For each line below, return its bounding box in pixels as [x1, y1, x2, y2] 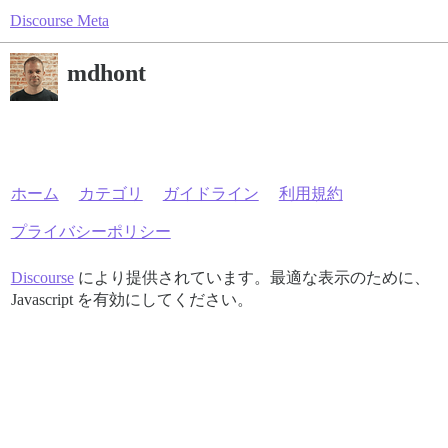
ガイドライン [162, 185, 259, 202]
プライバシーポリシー [10, 223, 171, 240]
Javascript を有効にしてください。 [10, 291, 253, 308]
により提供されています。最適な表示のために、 [73, 269, 430, 286]
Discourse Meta [10, 12, 109, 29]
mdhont [67, 59, 146, 86]
